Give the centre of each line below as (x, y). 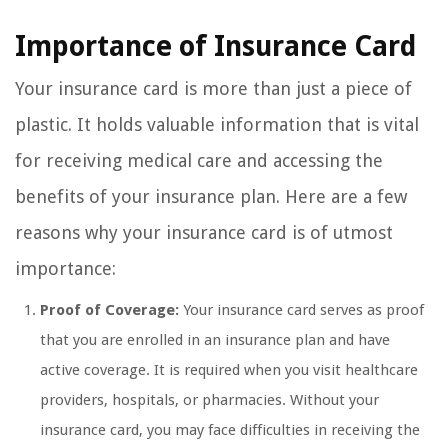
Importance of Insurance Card (215, 47)
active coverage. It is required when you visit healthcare (229, 370)
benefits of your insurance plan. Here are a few (211, 197)
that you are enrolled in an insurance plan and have (215, 340)
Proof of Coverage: (109, 310)
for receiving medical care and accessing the (199, 161)
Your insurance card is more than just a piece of (213, 89)
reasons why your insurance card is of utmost (204, 233)
